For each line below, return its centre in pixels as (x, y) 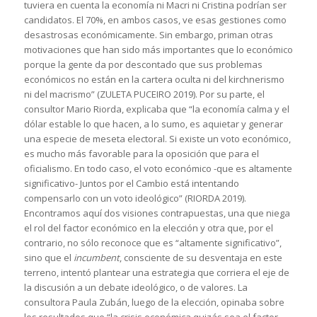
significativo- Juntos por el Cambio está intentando (131, 183)
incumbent (96, 257)
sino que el (48, 257)
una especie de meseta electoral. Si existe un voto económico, (157, 138)
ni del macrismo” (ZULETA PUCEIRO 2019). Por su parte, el (144, 94)
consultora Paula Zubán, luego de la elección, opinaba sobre (154, 302)
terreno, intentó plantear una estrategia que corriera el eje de (156, 272)
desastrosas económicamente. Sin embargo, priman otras (148, 34)
